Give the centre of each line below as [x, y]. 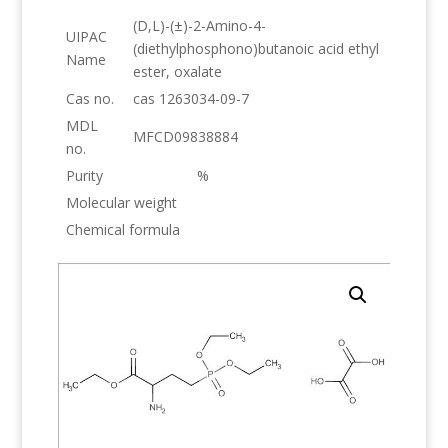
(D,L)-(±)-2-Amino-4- [199, 25]
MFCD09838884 [185, 136]
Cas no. [89, 98]
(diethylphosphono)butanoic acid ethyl [255, 48]
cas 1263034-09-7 [190, 98]
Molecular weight [121, 202]
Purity [84, 175]
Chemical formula [122, 229]
